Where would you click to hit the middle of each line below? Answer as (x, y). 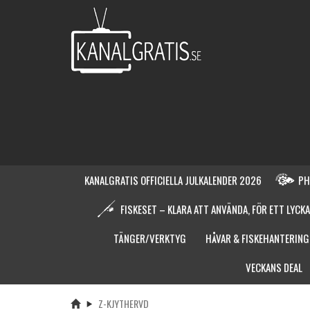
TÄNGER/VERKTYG (149, 238)
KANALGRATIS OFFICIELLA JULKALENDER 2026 (173, 180)
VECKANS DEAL (274, 267)
